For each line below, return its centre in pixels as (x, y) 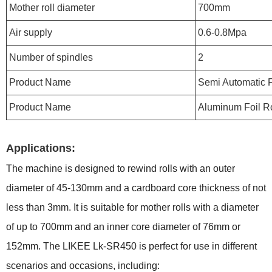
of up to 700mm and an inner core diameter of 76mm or (123, 227)
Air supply (31, 32)
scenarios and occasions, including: (83, 266)
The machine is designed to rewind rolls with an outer (121, 168)
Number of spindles (51, 57)
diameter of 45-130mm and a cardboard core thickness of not (136, 188)
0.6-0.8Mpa (222, 32)
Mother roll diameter (52, 8)
